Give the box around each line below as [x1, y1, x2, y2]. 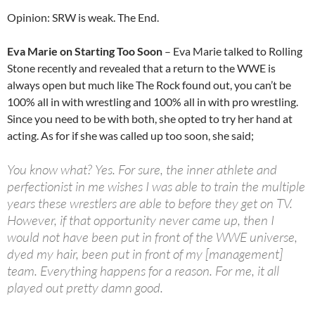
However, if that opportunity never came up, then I [7, 212, 274, 229]
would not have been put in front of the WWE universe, [7, 229, 297, 246]
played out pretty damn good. [7, 279, 163, 297]
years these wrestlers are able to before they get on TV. [7, 195, 292, 212]
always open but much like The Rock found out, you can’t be [7, 78, 291, 92]
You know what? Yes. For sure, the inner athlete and [7, 161, 277, 179]
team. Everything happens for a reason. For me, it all [7, 262, 279, 280]
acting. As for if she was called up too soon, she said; [7, 129, 254, 143]
